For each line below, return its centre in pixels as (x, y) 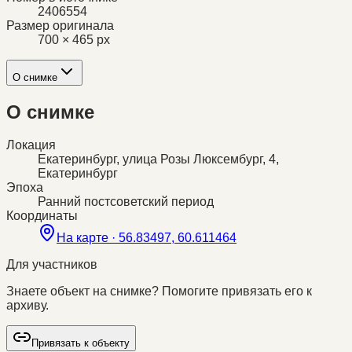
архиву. (27, 306)
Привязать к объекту (81, 343)
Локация (31, 145)
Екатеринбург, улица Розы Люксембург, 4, (158, 159)
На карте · (88, 238)
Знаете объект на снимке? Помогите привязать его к (159, 291)
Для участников (52, 265)
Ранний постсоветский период (126, 202)
